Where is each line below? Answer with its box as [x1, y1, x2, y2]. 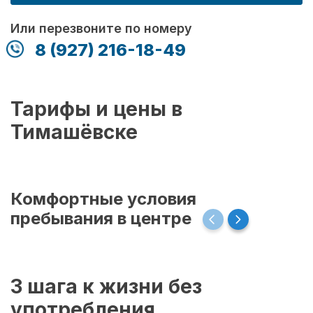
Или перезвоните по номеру [10, 20, 192, 36]
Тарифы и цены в [10, 96, 182, 121]
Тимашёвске [10, 119, 138, 144]
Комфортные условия [10, 188, 196, 209]
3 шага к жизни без [10, 275, 202, 299]
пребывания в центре [10, 208, 196, 228]
